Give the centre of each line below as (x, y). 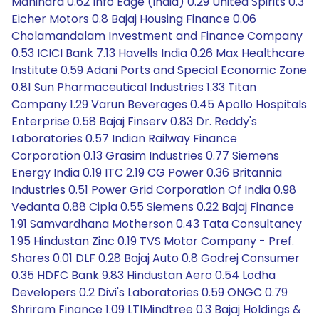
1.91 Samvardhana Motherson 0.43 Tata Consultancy (157, 224)
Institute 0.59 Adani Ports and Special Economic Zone (159, 70)
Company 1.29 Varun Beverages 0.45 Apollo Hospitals (159, 104)
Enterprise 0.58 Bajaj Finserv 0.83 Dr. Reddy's (134, 121)
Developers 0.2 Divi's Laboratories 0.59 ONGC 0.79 (150, 292)
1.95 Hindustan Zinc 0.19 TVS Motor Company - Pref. (153, 241)
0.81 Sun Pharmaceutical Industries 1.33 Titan (134, 87)
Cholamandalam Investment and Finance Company (157, 36)
